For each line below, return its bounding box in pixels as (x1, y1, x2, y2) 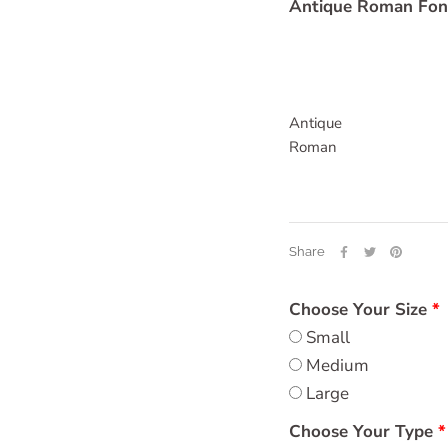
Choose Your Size (289, 298, 427, 322)
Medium (302, 354, 369, 378)
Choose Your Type (289, 420, 433, 444)
